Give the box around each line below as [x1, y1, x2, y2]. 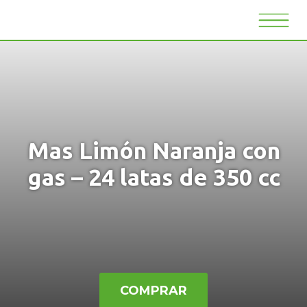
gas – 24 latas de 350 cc [27, 164, 280, 190]
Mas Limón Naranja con [27, 137, 280, 163]
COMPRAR [120, 283, 187, 298]
